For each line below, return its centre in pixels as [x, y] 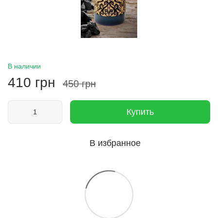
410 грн [31, 82]
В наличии [24, 66]
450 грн [79, 83]
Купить [140, 112]
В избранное [115, 143]
